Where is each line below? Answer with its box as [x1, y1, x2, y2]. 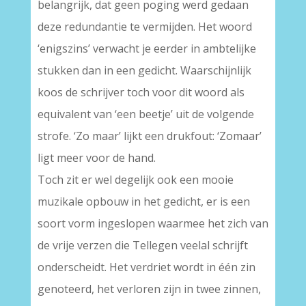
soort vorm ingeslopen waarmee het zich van [37, 216, 268, 231]
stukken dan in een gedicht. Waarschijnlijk [37, 63, 251, 78]
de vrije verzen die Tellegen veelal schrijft [37, 238, 248, 253]
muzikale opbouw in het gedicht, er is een [37, 194, 250, 209]
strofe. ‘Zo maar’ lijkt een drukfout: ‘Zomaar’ [37, 128, 262, 143]
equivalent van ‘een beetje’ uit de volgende [37, 107, 254, 122]
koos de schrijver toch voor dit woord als [37, 85, 245, 100]
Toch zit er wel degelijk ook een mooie [37, 172, 234, 187]
